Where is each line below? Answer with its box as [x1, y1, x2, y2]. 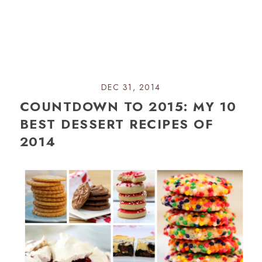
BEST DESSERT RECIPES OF [19, 114, 214, 133]
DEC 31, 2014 [101, 81, 161, 93]
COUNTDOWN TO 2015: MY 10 [19, 96, 237, 116]
